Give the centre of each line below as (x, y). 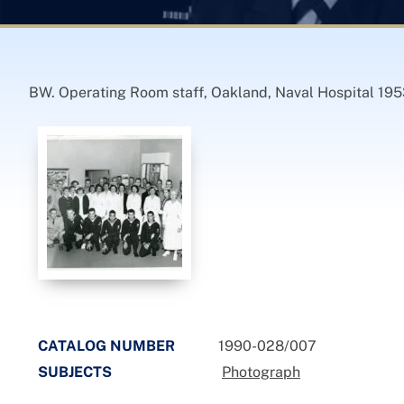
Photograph (261, 372)
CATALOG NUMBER (106, 346)
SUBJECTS (75, 372)
